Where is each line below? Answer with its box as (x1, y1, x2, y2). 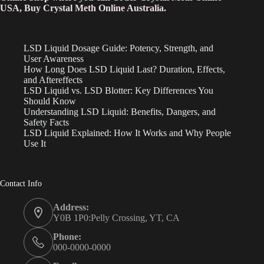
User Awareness (24, 54, 84, 64)
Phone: (53, 232, 81, 242)
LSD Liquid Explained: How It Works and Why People (24, 128, 231, 138)
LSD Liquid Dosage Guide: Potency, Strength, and (24, 43, 213, 54)
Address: (53, 202, 89, 213)
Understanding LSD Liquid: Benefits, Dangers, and (24, 107, 216, 117)
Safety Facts (24, 117, 69, 128)
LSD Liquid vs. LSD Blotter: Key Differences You (24, 85, 213, 96)
